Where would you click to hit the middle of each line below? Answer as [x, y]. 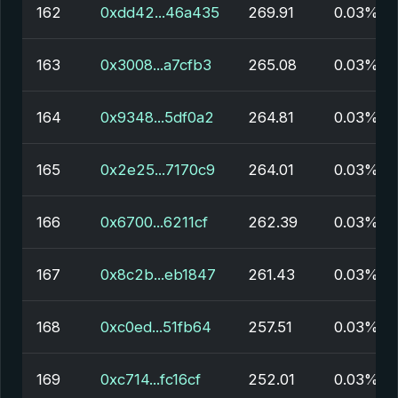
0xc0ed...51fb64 [156, 327]
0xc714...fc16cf [151, 379]
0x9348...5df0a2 [157, 117]
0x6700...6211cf [154, 222]
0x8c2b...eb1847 [158, 275]
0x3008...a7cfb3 [156, 65]
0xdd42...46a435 [160, 12]
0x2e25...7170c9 [158, 170]
